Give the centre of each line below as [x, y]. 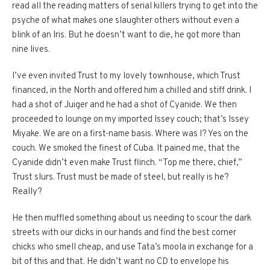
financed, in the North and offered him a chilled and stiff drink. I [132, 91]
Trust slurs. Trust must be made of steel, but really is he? [121, 178]
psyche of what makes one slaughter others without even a [126, 21]
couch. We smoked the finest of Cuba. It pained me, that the [126, 149]
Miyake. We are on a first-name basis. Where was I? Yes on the [130, 134]
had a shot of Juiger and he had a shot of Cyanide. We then [124, 105]
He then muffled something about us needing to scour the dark [132, 219]
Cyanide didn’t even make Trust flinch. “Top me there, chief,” [127, 163]
